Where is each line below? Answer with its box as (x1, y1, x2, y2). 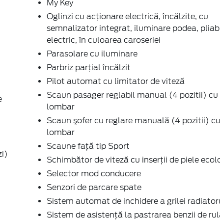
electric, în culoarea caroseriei (47, 35, 161, 45)
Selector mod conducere (47, 168, 141, 178)
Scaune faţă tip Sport (47, 141, 130, 151)
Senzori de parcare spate (47, 182, 141, 192)
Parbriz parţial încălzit (47, 62, 131, 72)
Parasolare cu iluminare (47, 49, 137, 58)
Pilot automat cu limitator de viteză (47, 76, 185, 86)
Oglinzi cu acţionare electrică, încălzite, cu (47, 11, 208, 21)
